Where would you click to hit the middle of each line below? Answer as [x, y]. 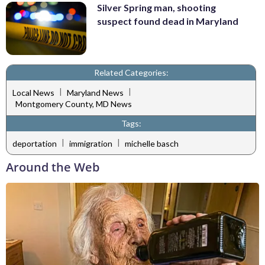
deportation [35, 143]
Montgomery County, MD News [74, 104]
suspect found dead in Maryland [168, 21]
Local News [33, 92]
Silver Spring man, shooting [156, 7]
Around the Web [53, 167]
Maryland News [95, 92]
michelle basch [152, 143]
